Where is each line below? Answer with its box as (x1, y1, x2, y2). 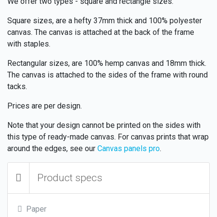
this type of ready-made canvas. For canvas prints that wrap (7, 132, 209, 141)
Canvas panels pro (97, 143, 160, 153)
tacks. (7, 81, 27, 91)
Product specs (37, 171, 102, 184)
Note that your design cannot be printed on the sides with (7, 120, 201, 130)
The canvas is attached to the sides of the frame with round (7, 70, 208, 79)
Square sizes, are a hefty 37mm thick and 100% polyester (7, 15, 202, 25)
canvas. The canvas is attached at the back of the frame (7, 27, 194, 37)
